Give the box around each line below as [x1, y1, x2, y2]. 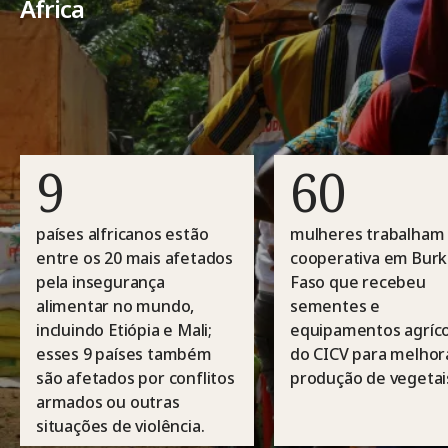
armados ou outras [36, 390, 180, 413]
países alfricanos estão [36, 222, 209, 245]
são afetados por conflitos [36, 366, 235, 389]
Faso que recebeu [290, 270, 426, 293]
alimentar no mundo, [36, 294, 195, 317]
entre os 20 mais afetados [36, 246, 234, 269]
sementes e [290, 294, 381, 317]
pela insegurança [36, 270, 165, 293]
